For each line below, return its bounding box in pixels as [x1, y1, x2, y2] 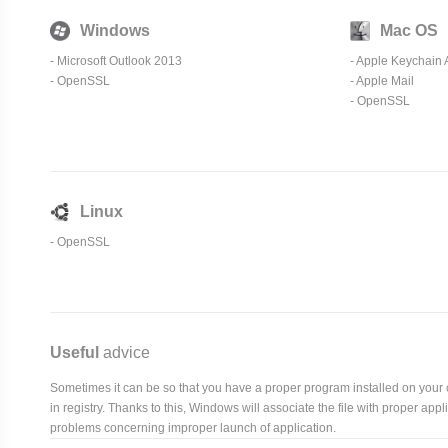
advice [99, 343, 150, 361]
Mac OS [380, 21, 438, 39]
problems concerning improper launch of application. [50, 420, 336, 435]
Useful [50, 343, 99, 361]
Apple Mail [356, 73, 414, 88]
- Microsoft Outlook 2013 [50, 53, 182, 68]
